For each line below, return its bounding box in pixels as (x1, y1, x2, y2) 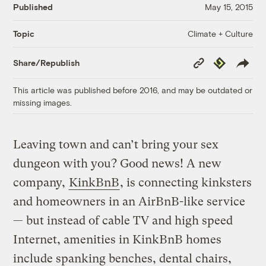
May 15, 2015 (204, 2, 253, 12)
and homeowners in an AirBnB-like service (13, 194, 246, 208)
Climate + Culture (187, 28, 253, 39)
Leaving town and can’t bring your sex (13, 137, 219, 151)
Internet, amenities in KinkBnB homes (13, 232, 222, 246)
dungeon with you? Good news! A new (13, 156, 222, 170)
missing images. (13, 97, 72, 107)
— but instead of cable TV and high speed (13, 213, 233, 227)
